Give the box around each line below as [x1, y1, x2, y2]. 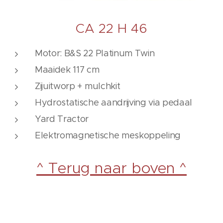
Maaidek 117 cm [35, 64, 100, 76]
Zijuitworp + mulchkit [35, 81, 120, 92]
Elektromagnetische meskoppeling [35, 130, 181, 141]
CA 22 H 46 [76, 20, 147, 37]
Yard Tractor [35, 113, 89, 125]
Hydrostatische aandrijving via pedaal [35, 97, 193, 109]
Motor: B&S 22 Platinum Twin [35, 48, 155, 59]
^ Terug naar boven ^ [36, 158, 187, 178]
